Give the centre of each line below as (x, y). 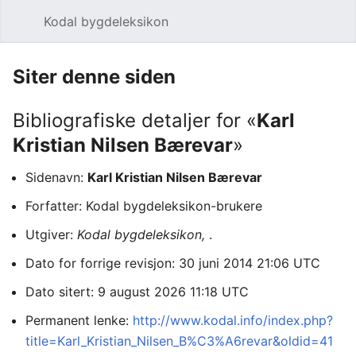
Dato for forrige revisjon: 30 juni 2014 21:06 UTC (173, 263)
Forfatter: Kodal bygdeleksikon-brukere (144, 206)
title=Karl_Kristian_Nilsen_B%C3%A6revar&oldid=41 (179, 341)
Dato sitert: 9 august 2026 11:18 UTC (137, 292)
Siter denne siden (94, 77)
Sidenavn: (56, 177)
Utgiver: (51, 234)
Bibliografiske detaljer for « (135, 120)
